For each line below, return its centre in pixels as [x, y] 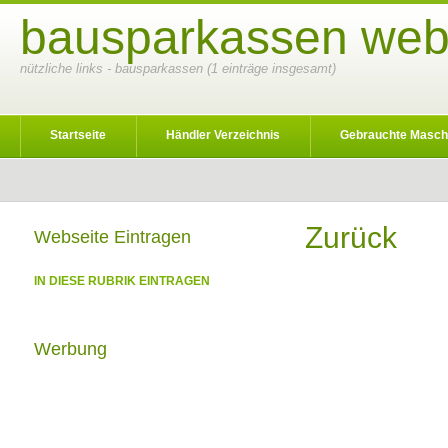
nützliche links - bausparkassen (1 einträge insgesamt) [178, 68]
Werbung [70, 349]
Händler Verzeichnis [223, 135]
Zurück [351, 237]
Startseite [78, 135]
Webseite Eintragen [112, 237]
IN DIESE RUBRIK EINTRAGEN [122, 281]
